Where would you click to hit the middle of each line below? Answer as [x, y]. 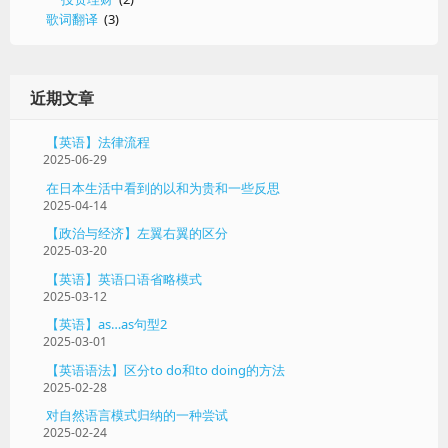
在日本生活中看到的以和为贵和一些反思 [163, 187]
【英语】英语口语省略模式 [124, 278]
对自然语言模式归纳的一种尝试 [137, 415]
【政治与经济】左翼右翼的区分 [137, 233]
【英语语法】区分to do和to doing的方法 [165, 369]
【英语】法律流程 [98, 142]
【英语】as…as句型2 [106, 324]
